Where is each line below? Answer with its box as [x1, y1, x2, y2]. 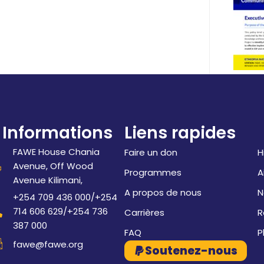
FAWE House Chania [13, 146, 100, 158]
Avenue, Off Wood [13, 160, 94, 172]
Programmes [124, 166, 181, 179]
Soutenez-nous [144, 243, 237, 259]
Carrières [124, 206, 164, 219]
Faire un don [124, 146, 177, 159]
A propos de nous [124, 186, 202, 199]
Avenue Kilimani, [13, 174, 83, 186]
